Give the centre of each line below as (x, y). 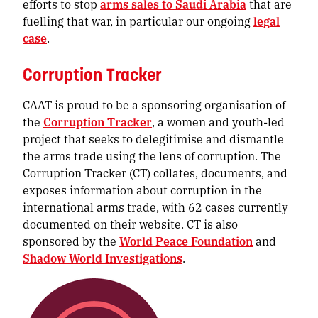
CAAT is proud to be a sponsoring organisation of (154, 104)
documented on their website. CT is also (130, 224)
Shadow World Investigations (103, 258)
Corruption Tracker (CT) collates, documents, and (155, 172)
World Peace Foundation (186, 241)
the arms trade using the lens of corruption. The (152, 155)
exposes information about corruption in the (142, 190)
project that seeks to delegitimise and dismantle (153, 138)
